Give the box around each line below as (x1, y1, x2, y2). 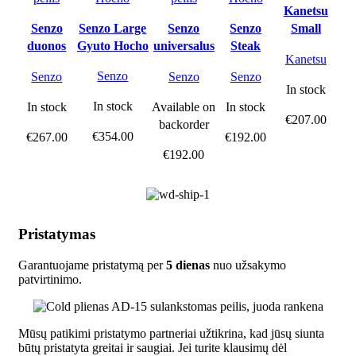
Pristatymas (18, 225, 95, 242)
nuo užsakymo (210, 257, 286, 272)
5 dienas (166, 257, 210, 272)
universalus (153, 39, 215, 53)
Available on (152, 99, 216, 114)
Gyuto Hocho (76, 39, 149, 53)
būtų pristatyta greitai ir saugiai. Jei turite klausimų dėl (18, 340, 287, 354)
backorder (158, 117, 209, 131)
